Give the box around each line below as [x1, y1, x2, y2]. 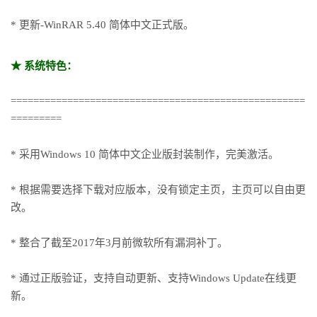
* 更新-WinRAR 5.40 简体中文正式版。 [11, 18, 194, 30]
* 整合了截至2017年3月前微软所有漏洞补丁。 [11, 236, 228, 248]
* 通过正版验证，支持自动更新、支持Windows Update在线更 [11, 272, 296, 284]
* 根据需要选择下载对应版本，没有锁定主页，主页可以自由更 [11, 183, 306, 195]
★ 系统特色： [11, 59, 77, 71]
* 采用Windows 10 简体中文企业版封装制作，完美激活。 [11, 148, 279, 160]
